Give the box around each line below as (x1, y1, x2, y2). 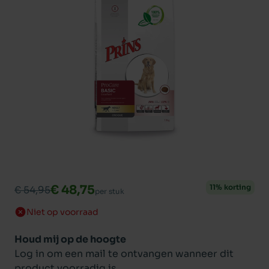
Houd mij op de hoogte (14, 233, 126, 246)
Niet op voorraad (26, 207, 98, 217)
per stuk (95, 187, 124, 196)
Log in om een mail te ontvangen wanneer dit (14, 247, 234, 260)
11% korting (210, 183, 251, 192)
